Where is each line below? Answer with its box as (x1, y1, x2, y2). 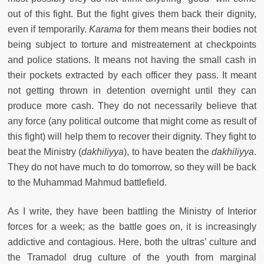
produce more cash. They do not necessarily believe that (8, 100, 256, 111)
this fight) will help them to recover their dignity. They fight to (8, 131, 256, 141)
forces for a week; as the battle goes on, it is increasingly (8, 221, 256, 232)
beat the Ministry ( (8, 146, 82, 157)
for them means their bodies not (122, 24, 256, 34)
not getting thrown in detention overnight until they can (8, 85, 256, 95)
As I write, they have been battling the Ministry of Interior (8, 206, 256, 216)
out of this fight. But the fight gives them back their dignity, (8, 8, 256, 19)
